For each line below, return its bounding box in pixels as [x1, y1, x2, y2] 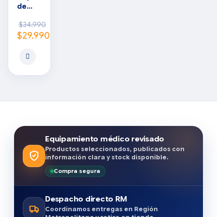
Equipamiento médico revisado [45, 134, 164, 143]
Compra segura [54, 168, 100, 174]
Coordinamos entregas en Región [45, 205, 158, 213]
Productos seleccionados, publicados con [45, 145, 185, 153]
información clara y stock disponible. [45, 154, 169, 161]
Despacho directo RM [45, 194, 127, 203]
